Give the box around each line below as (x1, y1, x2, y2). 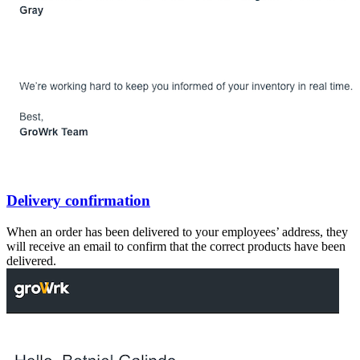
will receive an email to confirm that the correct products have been (6, 239, 346, 253)
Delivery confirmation (6, 191, 150, 209)
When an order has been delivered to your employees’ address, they (6, 224, 348, 239)
